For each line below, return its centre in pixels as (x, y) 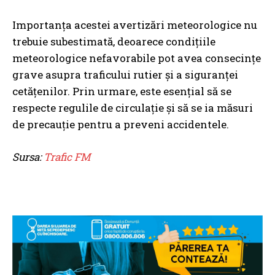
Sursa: (28, 157)
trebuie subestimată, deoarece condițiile (114, 41)
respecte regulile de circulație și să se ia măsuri (133, 107)
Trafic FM (67, 157)
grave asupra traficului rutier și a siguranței (125, 74)
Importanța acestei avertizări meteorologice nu (135, 25)
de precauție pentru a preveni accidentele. (121, 124)
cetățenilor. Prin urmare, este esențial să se (122, 91)
